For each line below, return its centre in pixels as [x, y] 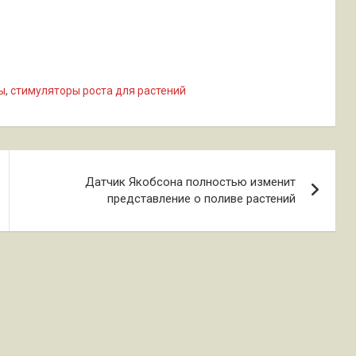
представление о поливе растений [202, 198]
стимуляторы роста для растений [98, 90]
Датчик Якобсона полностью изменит [191, 182]
